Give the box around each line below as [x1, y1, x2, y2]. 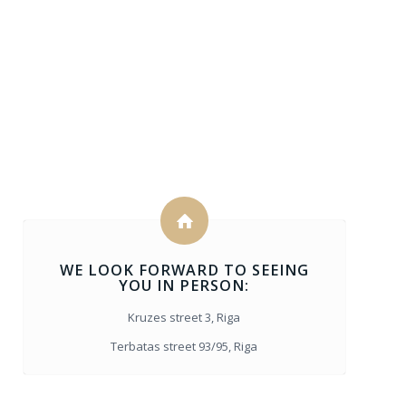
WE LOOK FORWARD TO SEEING [59, 259, 309, 280]
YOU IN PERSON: [119, 275, 250, 295]
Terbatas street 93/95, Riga [111, 337, 258, 354]
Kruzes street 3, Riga [128, 308, 241, 325]
